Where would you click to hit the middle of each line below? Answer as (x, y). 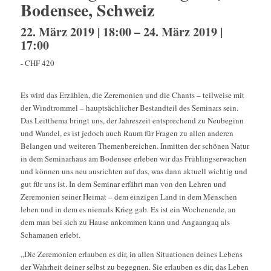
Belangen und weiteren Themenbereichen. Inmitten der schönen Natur (135, 146)
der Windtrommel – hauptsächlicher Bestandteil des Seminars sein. (129, 108)
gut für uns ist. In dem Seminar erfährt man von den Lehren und (123, 184)
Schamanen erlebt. (50, 235)
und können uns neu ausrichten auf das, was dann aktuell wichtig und (134, 171)
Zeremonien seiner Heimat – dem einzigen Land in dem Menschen (129, 197)
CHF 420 (39, 63)
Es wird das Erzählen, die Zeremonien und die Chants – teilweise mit (132, 95)
